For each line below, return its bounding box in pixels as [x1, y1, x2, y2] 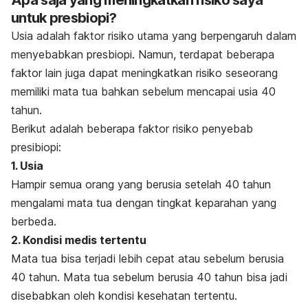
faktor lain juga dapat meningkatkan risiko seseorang [11, 65, 278, 80]
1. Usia [11, 158, 43, 173]
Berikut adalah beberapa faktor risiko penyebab [11, 121, 253, 135]
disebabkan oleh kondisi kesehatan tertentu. [11, 288, 237, 302]
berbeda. [11, 214, 56, 228]
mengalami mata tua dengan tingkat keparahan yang [11, 195, 276, 210]
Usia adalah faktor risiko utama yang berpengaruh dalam [11, 28, 296, 43]
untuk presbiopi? [11, 9, 116, 26]
